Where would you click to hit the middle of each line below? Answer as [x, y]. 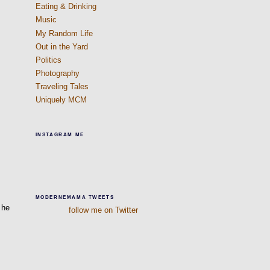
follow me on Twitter [103, 210]
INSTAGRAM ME [60, 134]
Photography [57, 74]
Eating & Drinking [66, 7]
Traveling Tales [62, 87]
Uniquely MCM [61, 100]
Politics [48, 60]
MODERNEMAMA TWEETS [75, 197]
